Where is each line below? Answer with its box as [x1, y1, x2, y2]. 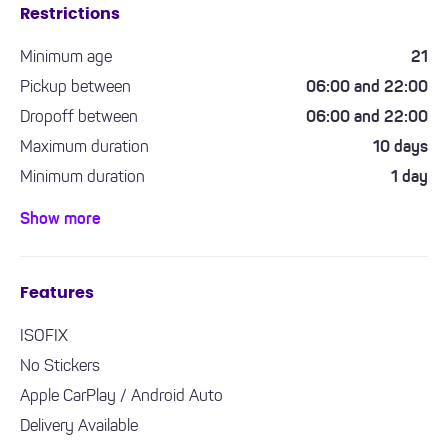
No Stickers [20, 359, 100, 375]
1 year [385, 200, 428, 216]
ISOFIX [20, 329, 68, 345]
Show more [20, 212, 101, 228]
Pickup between [20, 80, 131, 96]
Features [20, 285, 94, 301]
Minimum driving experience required [20, 200, 271, 216]
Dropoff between [20, 110, 138, 126]
